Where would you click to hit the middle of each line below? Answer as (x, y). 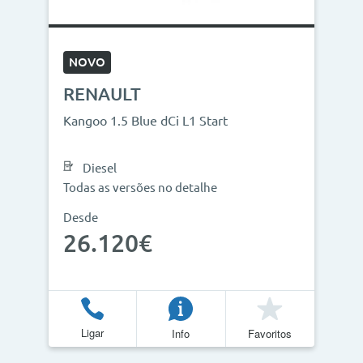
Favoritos (270, 333)
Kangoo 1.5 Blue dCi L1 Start (145, 121)
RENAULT (102, 94)
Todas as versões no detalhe (140, 188)
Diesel (100, 168)
